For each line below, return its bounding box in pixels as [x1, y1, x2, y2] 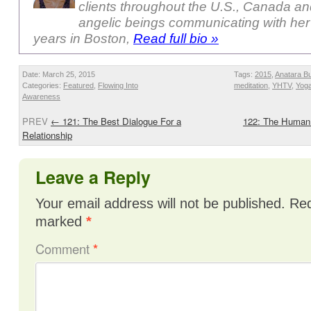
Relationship [22, 128, 72, 142]
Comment [35, 239, 93, 258]
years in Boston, [33, 31, 133, 46]
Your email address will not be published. [35, 195, 285, 211]
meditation [234, 81, 268, 90]
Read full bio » [133, 31, 219, 46]
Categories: [22, 81, 63, 90]
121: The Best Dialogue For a [60, 115, 181, 128]
